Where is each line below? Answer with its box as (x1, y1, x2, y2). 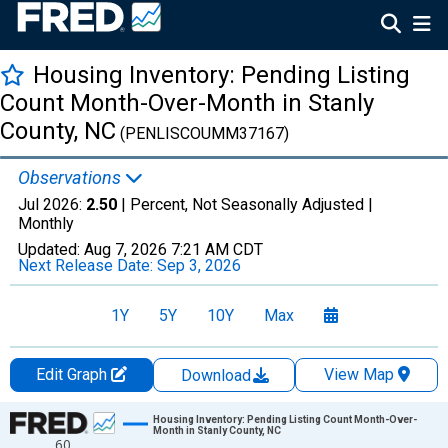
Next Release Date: (18, 256, 157, 275)
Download (181, 366, 255, 385)
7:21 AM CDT (171, 240, 263, 259)
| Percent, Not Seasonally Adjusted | (117, 195, 373, 214)
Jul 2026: (18, 195, 86, 214)
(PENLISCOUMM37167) (116, 124, 289, 143)
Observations (18, 167, 125, 188)
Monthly (18, 214, 74, 233)
